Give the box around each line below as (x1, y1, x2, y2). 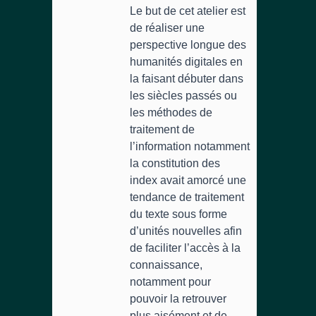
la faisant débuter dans (130, 73, 243, 85)
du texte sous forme (130, 208, 227, 220)
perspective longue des (130, 39, 246, 51)
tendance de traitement (130, 191, 244, 203)
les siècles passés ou (130, 90, 237, 102)
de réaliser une (130, 22, 205, 34)
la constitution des (130, 157, 220, 169)
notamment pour (130, 276, 211, 288)
